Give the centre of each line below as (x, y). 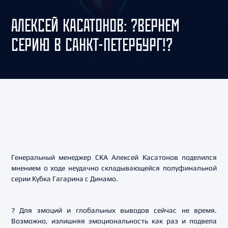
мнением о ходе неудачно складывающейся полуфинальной (114, 168)
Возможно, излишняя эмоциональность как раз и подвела (114, 221)
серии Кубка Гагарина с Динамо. (65, 179)
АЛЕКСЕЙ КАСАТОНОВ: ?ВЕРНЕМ (95, 25)
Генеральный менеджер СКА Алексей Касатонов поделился (114, 157)
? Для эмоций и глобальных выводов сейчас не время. (114, 210)
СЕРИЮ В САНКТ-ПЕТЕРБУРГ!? (92, 45)
